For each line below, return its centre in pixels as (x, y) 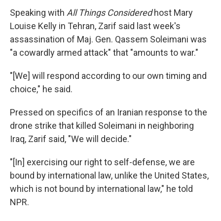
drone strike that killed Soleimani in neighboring (102, 126)
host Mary (172, 13)
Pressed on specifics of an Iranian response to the (109, 112)
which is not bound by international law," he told (101, 189)
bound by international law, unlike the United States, (109, 175)
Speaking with (38, 13)
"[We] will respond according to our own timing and (108, 76)
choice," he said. (41, 89)
